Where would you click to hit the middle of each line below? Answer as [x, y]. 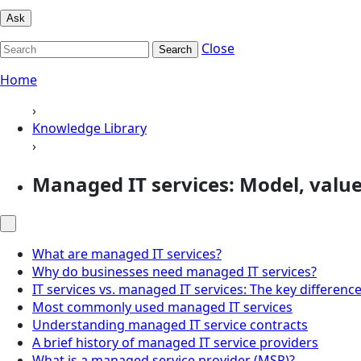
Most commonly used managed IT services [162, 307]
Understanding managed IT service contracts [170, 324]
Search [175, 49]
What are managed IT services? [127, 253]
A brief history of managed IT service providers [175, 342]
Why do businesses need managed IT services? [174, 271]
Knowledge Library [89, 128]
